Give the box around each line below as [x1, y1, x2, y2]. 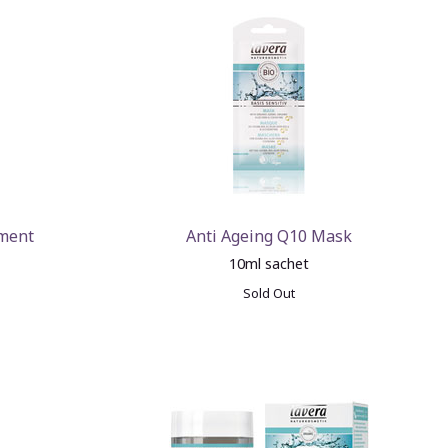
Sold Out [242, 284, 295, 302]
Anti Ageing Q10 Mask [185, 225, 352, 247]
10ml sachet [228, 254, 309, 273]
